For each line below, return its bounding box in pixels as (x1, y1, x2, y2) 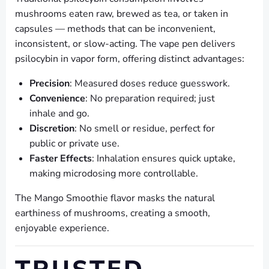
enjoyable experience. (15, 222, 109, 235)
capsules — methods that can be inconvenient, (15, 22, 216, 36)
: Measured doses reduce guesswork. (70, 77, 230, 91)
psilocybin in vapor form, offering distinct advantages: (15, 52, 244, 66)
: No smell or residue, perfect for (74, 122, 215, 136)
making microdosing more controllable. (29, 167, 198, 181)
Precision (29, 77, 70, 91)
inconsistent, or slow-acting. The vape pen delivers (15, 37, 235, 51)
